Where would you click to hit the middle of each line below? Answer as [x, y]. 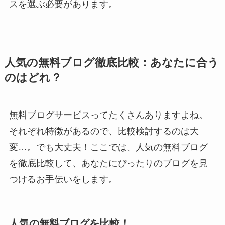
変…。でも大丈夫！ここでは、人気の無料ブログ [108, 147]
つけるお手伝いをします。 [63, 179]
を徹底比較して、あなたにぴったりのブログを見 [108, 163]
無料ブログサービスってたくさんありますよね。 [108, 115]
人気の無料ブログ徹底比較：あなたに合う [111, 63]
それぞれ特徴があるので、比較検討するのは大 [104, 131]
